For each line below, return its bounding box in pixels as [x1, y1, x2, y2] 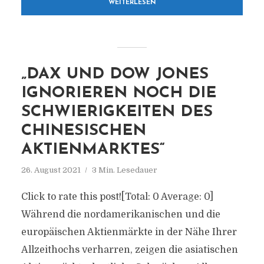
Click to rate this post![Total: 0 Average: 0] [21, 192, 213, 202]
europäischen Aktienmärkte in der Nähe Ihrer [21, 227, 237, 237]
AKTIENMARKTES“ [21, 142, 165, 158]
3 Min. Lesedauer [91, 166, 157, 174]
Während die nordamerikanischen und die [21, 209, 220, 220]
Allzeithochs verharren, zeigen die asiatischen [21, 245, 238, 255]
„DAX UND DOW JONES [21, 67, 209, 82]
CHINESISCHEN [21, 123, 146, 139]
